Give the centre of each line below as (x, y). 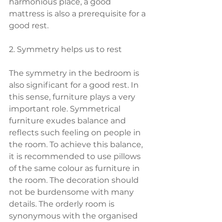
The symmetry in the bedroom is (75, 73)
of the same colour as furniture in (75, 168)
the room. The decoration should (75, 180)
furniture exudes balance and (68, 121)
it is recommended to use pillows (76, 156)
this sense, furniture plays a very (73, 97)
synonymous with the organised (74, 216)
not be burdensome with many (72, 192)
